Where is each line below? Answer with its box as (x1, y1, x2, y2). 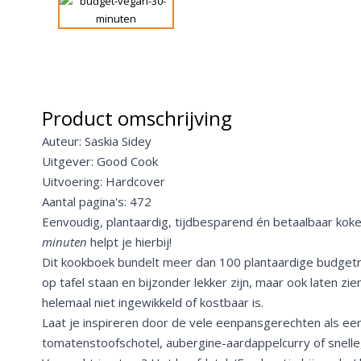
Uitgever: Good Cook (42, 153, 158, 170)
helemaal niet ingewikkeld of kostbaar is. (42, 294, 263, 311)
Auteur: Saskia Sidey (42, 133, 151, 150)
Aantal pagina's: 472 (42, 193, 151, 210)
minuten (42, 234, 87, 251)
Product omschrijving (42, 105, 232, 132)
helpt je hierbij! (87, 234, 172, 251)
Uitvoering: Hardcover (42, 173, 165, 190)
